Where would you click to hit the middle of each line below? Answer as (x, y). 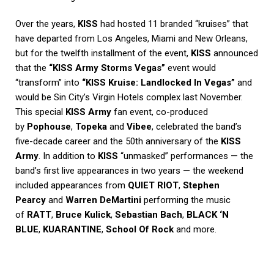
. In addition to (68, 156)
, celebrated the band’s (197, 126)
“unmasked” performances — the (186, 156)
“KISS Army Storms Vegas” (107, 68)
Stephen (201, 185)
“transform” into (49, 82)
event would (191, 68)
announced (235, 53)
